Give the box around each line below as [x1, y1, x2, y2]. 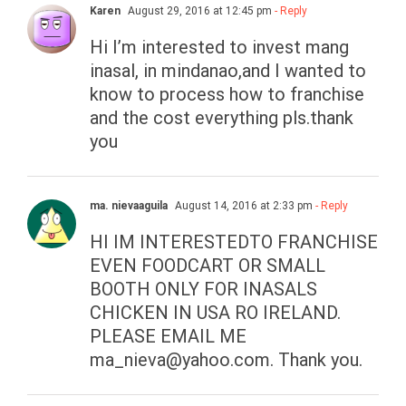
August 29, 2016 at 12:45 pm [125, 5, 272, 18]
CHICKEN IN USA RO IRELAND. [90, 302, 341, 324]
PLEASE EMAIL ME [90, 325, 246, 348]
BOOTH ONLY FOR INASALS [90, 278, 317, 301]
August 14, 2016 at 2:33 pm [172, 199, 313, 213]
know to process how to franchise [90, 83, 364, 106]
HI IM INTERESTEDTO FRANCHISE [90, 231, 378, 254]
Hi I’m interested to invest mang [90, 36, 349, 59]
